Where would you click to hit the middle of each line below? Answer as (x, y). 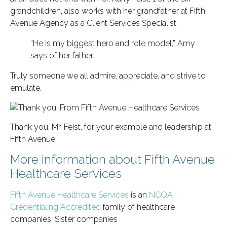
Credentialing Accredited (55, 207)
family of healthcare (138, 207)
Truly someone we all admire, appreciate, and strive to (108, 76)
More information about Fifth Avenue (112, 160)
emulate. (26, 88)
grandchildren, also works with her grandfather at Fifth (108, 11)
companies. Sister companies (64, 219)
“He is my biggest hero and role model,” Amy (113, 44)
